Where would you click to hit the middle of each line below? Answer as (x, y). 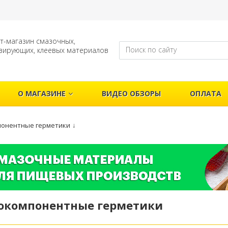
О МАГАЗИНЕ (41, 93)
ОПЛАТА (205, 93)
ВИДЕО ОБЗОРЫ (131, 93)
